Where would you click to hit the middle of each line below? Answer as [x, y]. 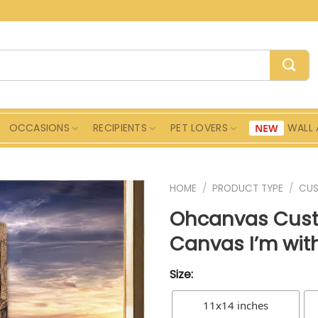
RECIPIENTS [120, 128]
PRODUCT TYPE [248, 188]
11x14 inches [236, 305]
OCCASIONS [39, 128]
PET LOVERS [199, 128]
